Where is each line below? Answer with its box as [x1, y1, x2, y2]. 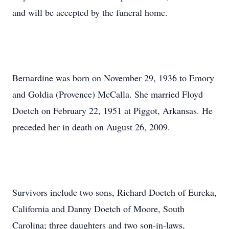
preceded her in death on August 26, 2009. [12, 121, 170, 133]
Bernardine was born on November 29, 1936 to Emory [12, 72, 214, 84]
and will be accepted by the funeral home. [12, 6, 168, 18]
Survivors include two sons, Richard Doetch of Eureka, [12, 186, 217, 198]
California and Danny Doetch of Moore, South [12, 202, 185, 215]
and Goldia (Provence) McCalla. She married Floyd [12, 88, 203, 100]
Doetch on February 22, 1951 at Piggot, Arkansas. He [12, 104, 213, 117]
